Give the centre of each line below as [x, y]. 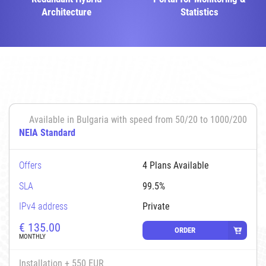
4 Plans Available [176, 165]
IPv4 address [43, 207]
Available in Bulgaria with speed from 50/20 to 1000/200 [138, 119]
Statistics [199, 12]
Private [156, 207]
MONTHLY [32, 236]
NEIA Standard [47, 132]
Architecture [66, 12]
